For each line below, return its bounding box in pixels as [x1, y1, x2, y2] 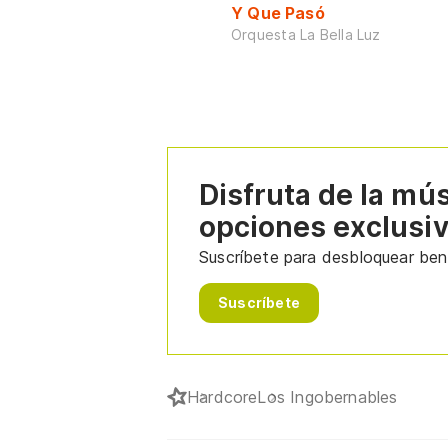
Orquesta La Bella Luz [231, 25, 381, 43]
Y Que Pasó [231, 2, 325, 23]
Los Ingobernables [257, 386, 398, 407]
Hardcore [187, 386, 258, 407]
